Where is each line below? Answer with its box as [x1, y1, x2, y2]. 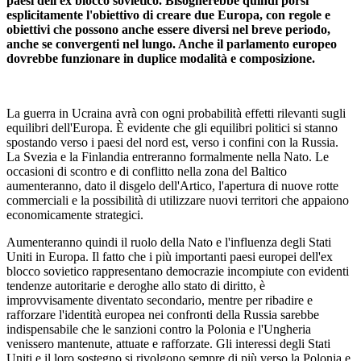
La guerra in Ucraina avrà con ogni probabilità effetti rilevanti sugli [6, 106, 346, 120]
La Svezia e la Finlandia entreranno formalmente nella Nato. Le [6, 149, 329, 164]
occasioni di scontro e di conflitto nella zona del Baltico [6, 164, 287, 178]
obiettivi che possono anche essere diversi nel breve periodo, [6, 22, 330, 36]
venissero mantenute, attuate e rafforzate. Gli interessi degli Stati [6, 336, 330, 351]
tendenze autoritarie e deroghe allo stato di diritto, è [6, 278, 265, 293]
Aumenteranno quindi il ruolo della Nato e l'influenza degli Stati [6, 234, 331, 249]
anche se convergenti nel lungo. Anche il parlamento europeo [6, 36, 337, 51]
